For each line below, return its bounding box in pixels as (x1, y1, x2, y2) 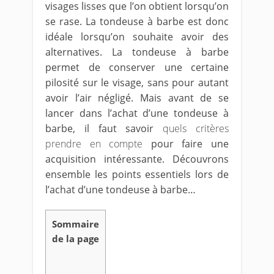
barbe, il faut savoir (45, 122, 163, 135)
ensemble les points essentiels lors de (45, 168, 229, 181)
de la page (52, 232, 99, 245)
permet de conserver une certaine (45, 61, 229, 74)
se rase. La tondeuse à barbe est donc (45, 15, 229, 28)
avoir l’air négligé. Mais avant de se (45, 91, 229, 105)
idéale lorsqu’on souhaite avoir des (45, 30, 229, 43)
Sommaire (52, 218, 99, 230)
